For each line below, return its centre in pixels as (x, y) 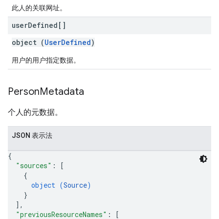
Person (24, 92)
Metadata (62, 92)
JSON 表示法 (32, 135)
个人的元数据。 (35, 112)
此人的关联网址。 (39, 8)
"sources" (34, 165)
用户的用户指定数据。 (46, 60)
